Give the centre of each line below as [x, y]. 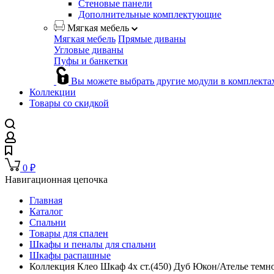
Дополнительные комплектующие [150, 15]
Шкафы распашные [70, 256]
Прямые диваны [152, 39]
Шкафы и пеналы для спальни [93, 245]
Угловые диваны [89, 50]
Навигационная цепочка [56, 180]
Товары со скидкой [69, 103]
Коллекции [53, 92]
